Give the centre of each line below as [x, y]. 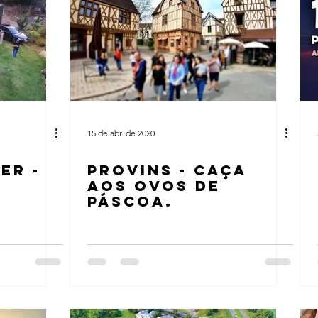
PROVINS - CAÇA [167, 170]
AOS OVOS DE [154, 186]
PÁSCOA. [130, 201]
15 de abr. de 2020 [121, 133]
